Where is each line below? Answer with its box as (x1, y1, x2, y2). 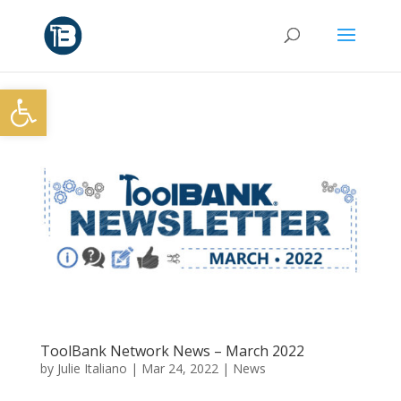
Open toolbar (8, 78, 105, 116)
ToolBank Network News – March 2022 (39, 340, 304, 361)
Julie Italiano (56, 359, 127, 377)
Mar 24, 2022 (141, 359, 218, 377)
